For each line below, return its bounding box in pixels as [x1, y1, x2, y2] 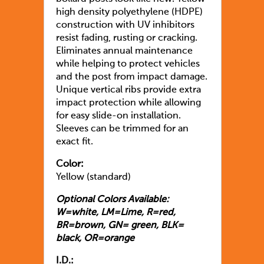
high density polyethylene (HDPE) [56, 8, 203, 18]
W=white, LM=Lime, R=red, [56, 208, 176, 218]
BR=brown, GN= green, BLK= [56, 221, 184, 231]
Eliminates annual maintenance [56, 47, 193, 57]
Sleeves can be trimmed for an [56, 124, 189, 134]
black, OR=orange [56, 234, 134, 244]
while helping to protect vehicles [56, 60, 200, 70]
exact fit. [56, 137, 93, 147]
